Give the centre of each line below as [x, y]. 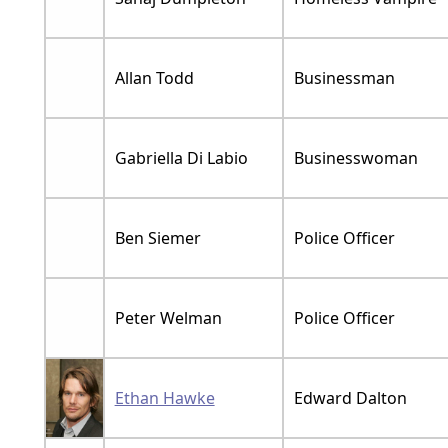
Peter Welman [168, 318]
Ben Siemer [157, 238]
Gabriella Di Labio [181, 158]
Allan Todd [154, 78]
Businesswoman [355, 158]
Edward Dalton [350, 398]
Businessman [344, 78]
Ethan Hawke [164, 398]
